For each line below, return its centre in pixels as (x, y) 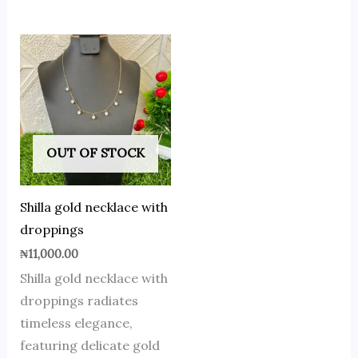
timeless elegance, (76, 323)
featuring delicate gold (89, 346)
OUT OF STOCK (95, 153)
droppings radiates (79, 301)
